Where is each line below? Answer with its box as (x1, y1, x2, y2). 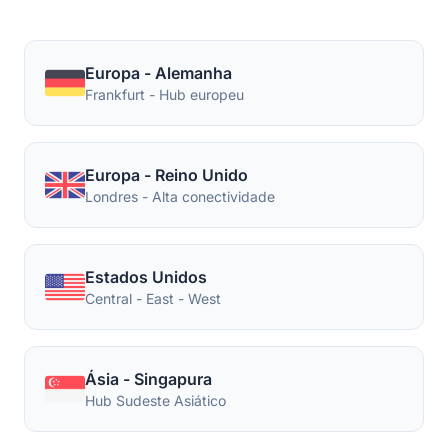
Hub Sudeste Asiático (85, 392, 226, 409)
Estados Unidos (85, 267, 207, 287)
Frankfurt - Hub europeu (85, 86, 244, 103)
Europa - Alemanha (85, 63, 232, 83)
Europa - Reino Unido (85, 165, 248, 185)
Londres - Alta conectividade (85, 188, 275, 205)
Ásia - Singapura (85, 369, 212, 389)
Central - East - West (85, 290, 221, 307)
